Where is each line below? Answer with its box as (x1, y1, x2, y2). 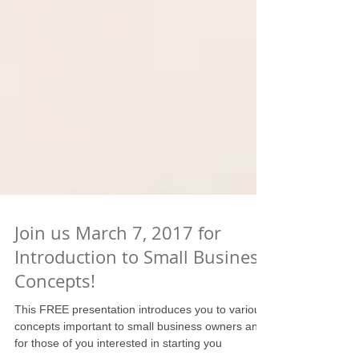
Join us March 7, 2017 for (14, 279, 221, 302)
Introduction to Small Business (14, 303, 268, 326)
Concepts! (14, 327, 95, 350)
